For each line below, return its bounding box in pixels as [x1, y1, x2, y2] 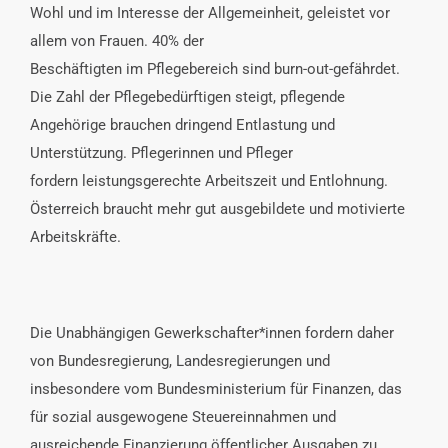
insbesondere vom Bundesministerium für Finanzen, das [30, 379, 402, 398]
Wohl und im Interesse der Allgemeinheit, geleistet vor [30, 3, 390, 22]
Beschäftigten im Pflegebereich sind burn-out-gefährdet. [30, 59, 400, 78]
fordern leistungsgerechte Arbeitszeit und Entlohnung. [30, 171, 388, 190]
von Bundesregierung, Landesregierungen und [30, 351, 330, 370]
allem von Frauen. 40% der [30, 31, 204, 50]
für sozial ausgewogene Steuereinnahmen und [30, 407, 336, 426]
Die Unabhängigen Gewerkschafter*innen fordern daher [30, 323, 394, 342]
